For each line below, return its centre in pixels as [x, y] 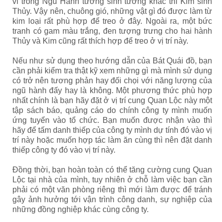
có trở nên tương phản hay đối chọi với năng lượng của [112, 80]
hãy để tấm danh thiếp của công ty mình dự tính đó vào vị [112, 130]
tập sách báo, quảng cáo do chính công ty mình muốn [112, 110]
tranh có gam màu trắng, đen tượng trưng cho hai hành [112, 31]
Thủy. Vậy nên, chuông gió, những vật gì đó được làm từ [112, 11]
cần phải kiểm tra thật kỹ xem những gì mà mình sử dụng [112, 70]
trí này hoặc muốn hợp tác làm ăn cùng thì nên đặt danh [112, 140]
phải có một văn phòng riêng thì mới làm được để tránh [112, 189]
